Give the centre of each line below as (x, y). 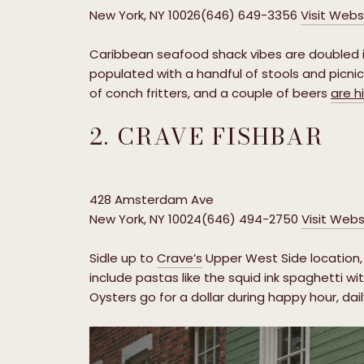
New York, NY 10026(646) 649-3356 (195, 15)
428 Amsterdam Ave (152, 200)
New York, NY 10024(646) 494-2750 (195, 219)
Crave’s (180, 258)
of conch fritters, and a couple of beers (210, 93)
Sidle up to (123, 258)
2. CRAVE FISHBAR (206, 136)
